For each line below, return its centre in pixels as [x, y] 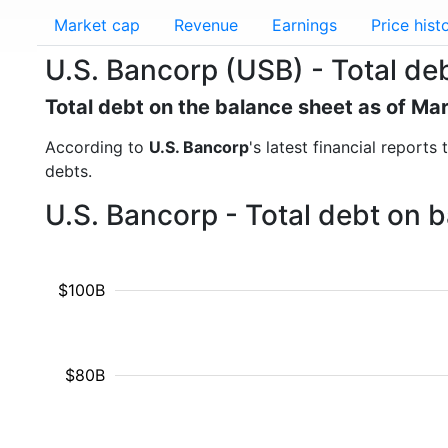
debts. [68, 171]
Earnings [304, 25]
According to [97, 147]
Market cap [97, 25]
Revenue [206, 25]
